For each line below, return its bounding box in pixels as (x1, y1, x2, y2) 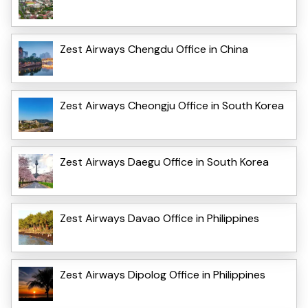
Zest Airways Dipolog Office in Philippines (60, 267, 265, 282)
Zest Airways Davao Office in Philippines (60, 210, 259, 225)
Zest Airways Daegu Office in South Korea (60, 154, 269, 169)
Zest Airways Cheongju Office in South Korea (60, 98, 284, 113)
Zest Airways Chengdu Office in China (60, 41, 248, 56)
